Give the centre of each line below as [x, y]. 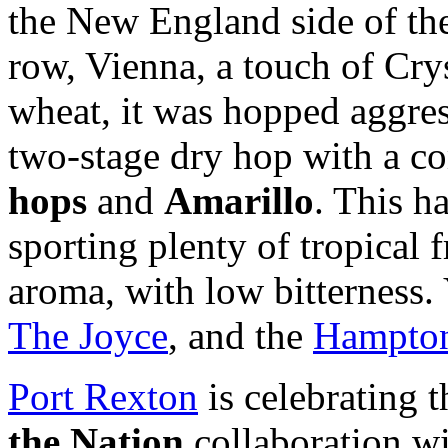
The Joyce [88, 335]
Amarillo [239, 200]
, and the [240, 335]
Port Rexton [103, 396]
